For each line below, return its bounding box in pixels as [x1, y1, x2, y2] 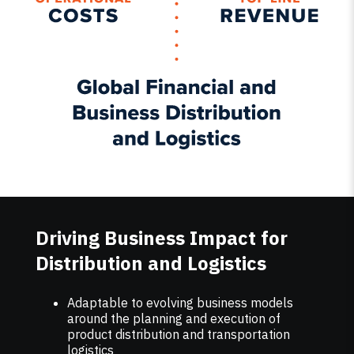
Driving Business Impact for [35, 225, 288, 251]
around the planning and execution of [66, 311, 281, 327]
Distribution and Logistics [35, 250, 266, 277]
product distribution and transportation [66, 326, 290, 343]
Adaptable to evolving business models [66, 295, 293, 311]
